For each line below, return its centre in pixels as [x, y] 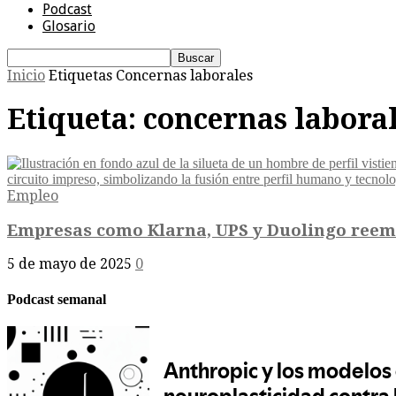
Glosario [69, 26]
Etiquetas [80, 76]
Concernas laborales [184, 76]
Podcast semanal [57, 299]
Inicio [26, 76]
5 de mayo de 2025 [69, 264]
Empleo [33, 195]
